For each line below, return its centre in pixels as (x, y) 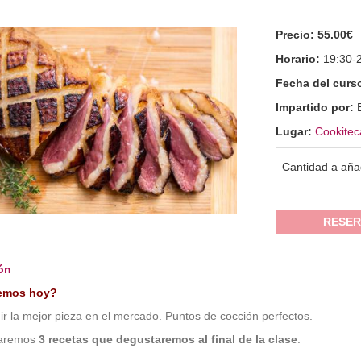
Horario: (300, 59)
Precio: (297, 35)
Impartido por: (317, 107)
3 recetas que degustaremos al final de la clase (166, 339)
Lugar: (296, 131)
